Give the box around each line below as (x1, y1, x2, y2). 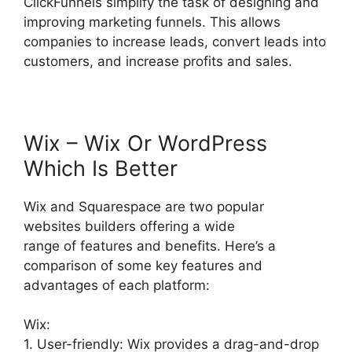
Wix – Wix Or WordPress (24, 130, 267, 156)
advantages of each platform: (24, 277, 210, 293)
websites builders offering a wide (24, 218, 235, 234)
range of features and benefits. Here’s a (24, 237, 276, 254)
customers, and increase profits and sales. (24, 53, 292, 69)
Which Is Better (24, 155, 178, 181)
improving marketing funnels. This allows (24, 13, 280, 30)
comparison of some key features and (24, 257, 262, 273)
